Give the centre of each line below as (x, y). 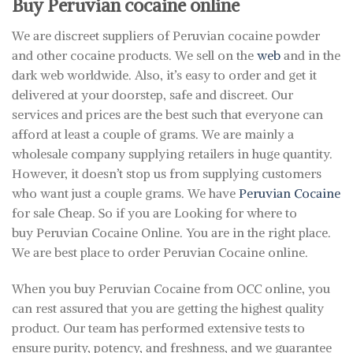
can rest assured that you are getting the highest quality (168, 308)
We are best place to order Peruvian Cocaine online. (160, 252)
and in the (310, 55)
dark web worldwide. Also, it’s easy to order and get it (164, 74)
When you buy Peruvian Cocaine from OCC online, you (171, 288)
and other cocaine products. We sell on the (133, 55)
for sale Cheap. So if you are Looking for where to (154, 212)
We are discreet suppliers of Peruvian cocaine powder (166, 35)
